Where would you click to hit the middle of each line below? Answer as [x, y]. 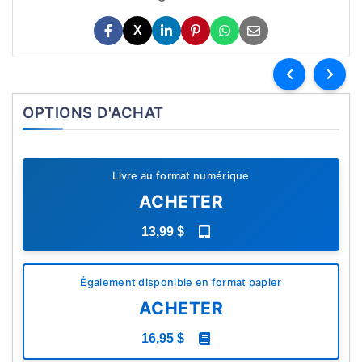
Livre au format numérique [181, 176]
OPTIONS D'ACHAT [93, 113]
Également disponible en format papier [181, 283]
